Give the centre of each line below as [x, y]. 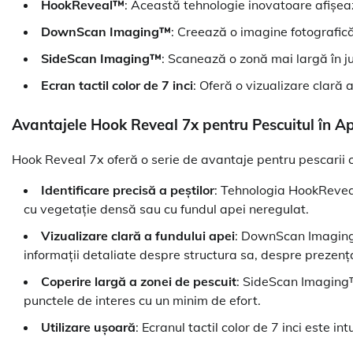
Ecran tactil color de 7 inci [117, 85]
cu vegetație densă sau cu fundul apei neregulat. [166, 209]
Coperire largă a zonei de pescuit [139, 282]
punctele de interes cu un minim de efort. [142, 301]
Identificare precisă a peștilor [128, 190]
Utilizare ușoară [88, 327]
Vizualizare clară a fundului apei [138, 236]
